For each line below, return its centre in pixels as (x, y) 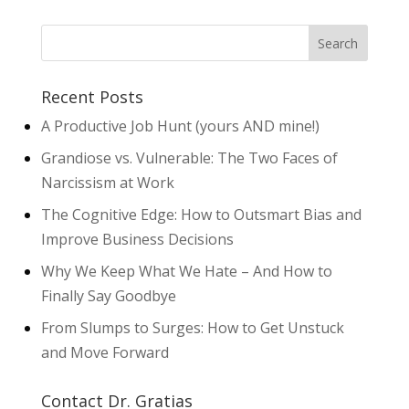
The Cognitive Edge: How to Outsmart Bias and (201, 214)
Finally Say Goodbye (108, 295)
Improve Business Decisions (137, 239)
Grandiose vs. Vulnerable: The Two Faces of (189, 157)
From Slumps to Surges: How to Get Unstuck (192, 327)
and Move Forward (105, 352)
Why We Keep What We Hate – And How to (186, 271)
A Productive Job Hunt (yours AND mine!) (180, 126)
